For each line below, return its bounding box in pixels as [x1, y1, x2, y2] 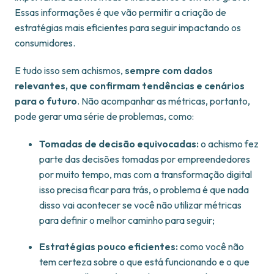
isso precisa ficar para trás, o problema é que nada [39, 183, 249, 196]
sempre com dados [125, 64, 213, 77]
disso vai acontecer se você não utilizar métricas [39, 199, 242, 212]
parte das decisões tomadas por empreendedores [39, 153, 250, 166]
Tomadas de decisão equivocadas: [39, 138, 199, 150]
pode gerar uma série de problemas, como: [15, 110, 194, 123]
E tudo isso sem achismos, [15, 64, 125, 77]
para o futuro [15, 95, 77, 108]
